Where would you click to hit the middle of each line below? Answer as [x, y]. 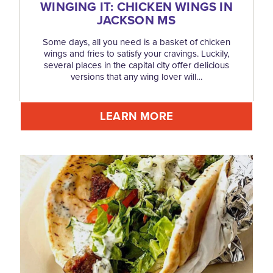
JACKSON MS [136, 20]
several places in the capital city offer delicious [136, 66]
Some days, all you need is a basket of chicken [136, 42]
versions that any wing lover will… [136, 77]
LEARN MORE [136, 116]
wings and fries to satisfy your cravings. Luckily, [136, 54]
